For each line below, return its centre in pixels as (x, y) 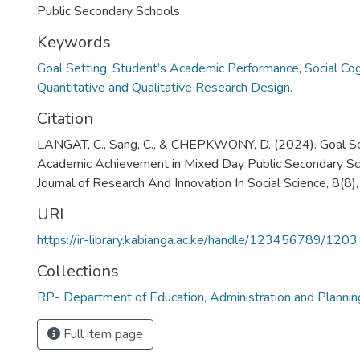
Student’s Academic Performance (206, 68)
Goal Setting (72, 68)
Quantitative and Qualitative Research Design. (165, 88)
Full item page (102, 334)
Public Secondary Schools (108, 11)
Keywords (74, 42)
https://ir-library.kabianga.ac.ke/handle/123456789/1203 (197, 240)
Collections (78, 271)
